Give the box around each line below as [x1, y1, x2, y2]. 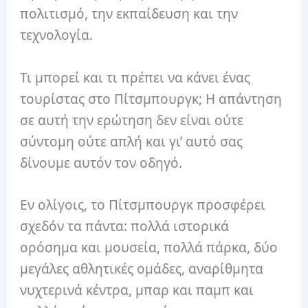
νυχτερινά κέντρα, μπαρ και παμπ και [20, 281, 254, 300]
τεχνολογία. [20, 26, 93, 45]
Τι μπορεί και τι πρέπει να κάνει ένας [20, 68, 251, 87]
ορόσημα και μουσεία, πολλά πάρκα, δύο [20, 239, 278, 257]
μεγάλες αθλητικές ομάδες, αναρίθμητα [20, 260, 264, 278]
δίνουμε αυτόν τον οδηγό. [20, 153, 183, 172]
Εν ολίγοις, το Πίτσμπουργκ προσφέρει [20, 196, 266, 214]
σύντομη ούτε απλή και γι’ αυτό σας [20, 132, 243, 151]
